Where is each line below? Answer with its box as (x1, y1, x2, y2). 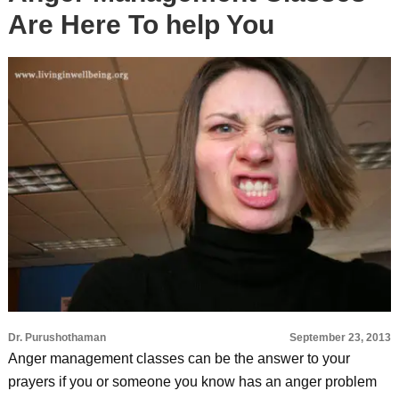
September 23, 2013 (289, 331, 392, 344)
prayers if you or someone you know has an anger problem (7, 374, 377, 389)
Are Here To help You (7, 10, 274, 39)
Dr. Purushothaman (7, 331, 106, 344)
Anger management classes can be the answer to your (7, 351, 350, 366)
